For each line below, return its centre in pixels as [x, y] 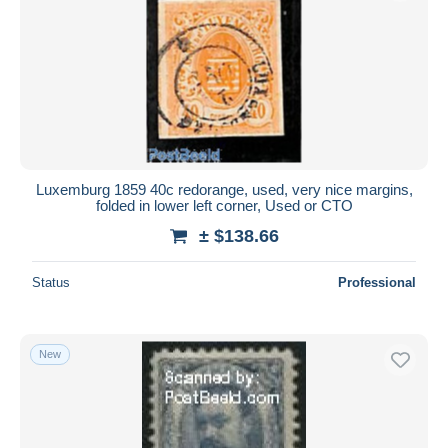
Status [51, 282]
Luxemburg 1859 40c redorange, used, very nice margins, [224, 189]
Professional [377, 282]
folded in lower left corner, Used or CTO [224, 205]
